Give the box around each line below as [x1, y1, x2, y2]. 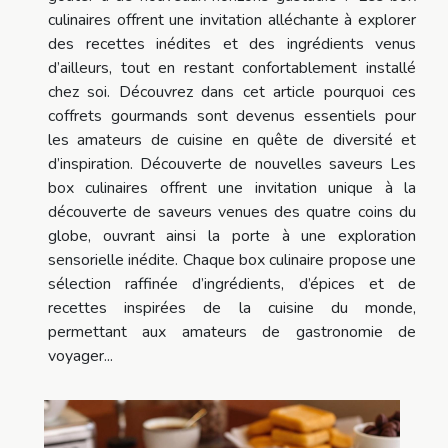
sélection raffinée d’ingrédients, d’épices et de [48, 273, 416, 296]
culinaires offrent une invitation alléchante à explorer [48, 9, 416, 32]
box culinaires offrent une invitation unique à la [48, 177, 416, 200]
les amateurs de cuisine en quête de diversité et [48, 129, 416, 152]
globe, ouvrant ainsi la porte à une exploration [48, 225, 416, 248]
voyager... [48, 345, 113, 368]
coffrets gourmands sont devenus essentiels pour [48, 105, 416, 128]
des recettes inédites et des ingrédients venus [48, 33, 416, 56]
